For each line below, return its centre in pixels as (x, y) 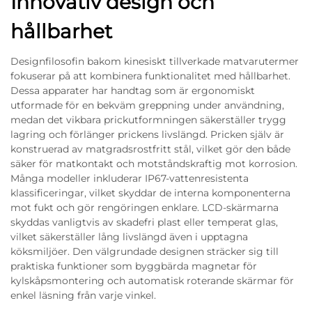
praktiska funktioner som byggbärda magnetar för (134, 266)
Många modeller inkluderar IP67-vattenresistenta (130, 178)
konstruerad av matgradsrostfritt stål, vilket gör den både (150, 149)
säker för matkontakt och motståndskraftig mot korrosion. (154, 164)
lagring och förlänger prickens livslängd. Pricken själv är (147, 134)
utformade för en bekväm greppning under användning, (147, 105)
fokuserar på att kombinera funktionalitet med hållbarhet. (150, 76)
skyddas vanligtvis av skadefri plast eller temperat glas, (144, 222)
